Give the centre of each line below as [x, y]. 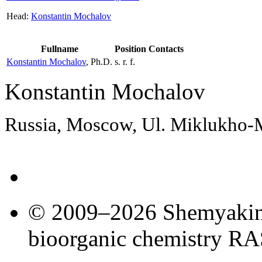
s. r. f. [125, 61]
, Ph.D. [99, 61]
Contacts [166, 49]
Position [130, 49]
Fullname [59, 49]
